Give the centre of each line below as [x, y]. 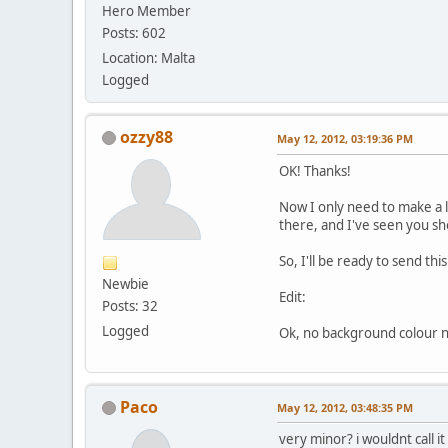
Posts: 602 [134, 32]
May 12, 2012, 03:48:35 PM [345, 407]
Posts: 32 [130, 305]
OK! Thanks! [315, 170]
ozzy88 [146, 136]
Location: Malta [148, 57]
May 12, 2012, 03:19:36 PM [345, 138]
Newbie [125, 283]
